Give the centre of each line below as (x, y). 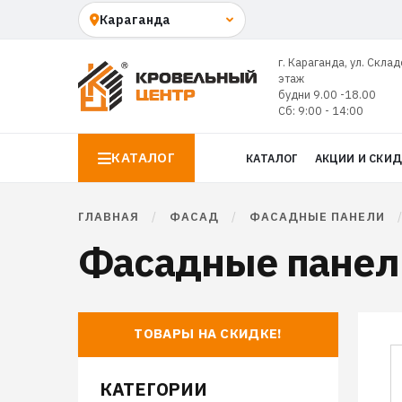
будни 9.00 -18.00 (327, 94)
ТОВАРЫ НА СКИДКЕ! (208, 333)
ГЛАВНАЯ (109, 217)
